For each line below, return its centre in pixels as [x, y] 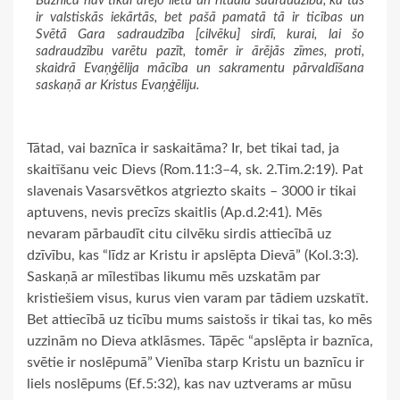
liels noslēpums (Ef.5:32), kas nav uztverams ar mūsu [189, 384]
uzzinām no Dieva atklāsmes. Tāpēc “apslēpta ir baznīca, [200, 342]
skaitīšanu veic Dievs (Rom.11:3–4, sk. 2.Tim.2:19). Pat [195, 170]
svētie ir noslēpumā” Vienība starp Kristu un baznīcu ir [196, 363]
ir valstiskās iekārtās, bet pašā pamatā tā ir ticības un [200, 18]
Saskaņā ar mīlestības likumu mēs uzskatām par [174, 277]
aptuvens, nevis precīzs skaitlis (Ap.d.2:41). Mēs [175, 213]
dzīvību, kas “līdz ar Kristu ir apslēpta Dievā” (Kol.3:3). [193, 256]
